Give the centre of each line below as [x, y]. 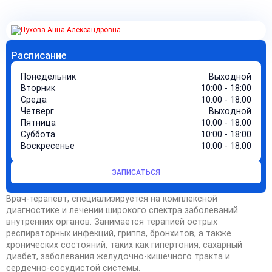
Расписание [39, 56]
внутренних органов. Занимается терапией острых [112, 222]
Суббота [38, 134]
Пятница [38, 123]
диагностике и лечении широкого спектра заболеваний [122, 210]
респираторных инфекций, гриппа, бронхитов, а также [119, 233]
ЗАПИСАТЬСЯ [136, 172]
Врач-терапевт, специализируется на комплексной [112, 199]
